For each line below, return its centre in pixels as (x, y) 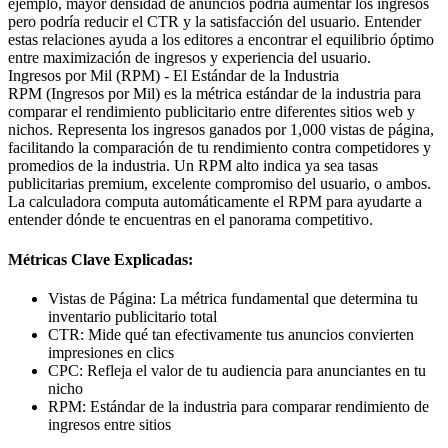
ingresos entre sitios (109, 424)
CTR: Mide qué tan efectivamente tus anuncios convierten (231, 334)
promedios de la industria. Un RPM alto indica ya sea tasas (193, 166)
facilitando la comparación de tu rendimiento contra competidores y (219, 148)
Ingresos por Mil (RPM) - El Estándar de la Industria (173, 76)
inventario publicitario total (132, 316)
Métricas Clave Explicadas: (100, 259)
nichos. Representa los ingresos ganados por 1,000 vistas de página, (221, 130)
